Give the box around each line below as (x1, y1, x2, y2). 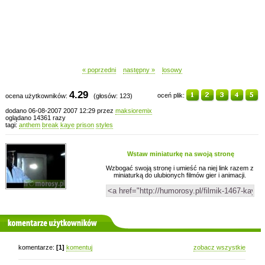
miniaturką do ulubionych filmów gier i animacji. (114, 172, 246, 179)
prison (76, 121, 94, 128)
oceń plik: (157, 91, 186, 99)
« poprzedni (82, 66, 116, 73)
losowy (161, 66, 182, 73)
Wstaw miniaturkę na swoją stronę (127, 150, 234, 157)
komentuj (66, 244, 92, 251)
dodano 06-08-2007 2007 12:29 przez (5, 107, 115, 114)
